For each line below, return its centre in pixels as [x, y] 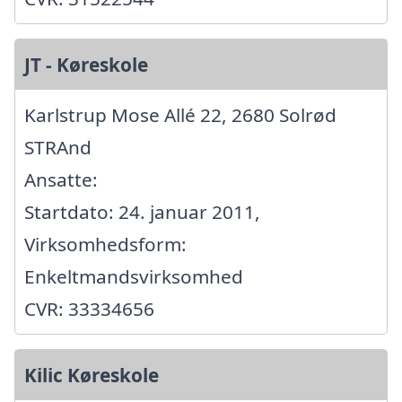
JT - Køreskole [86, 64]
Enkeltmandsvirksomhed [134, 276]
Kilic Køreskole [92, 375]
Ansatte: [61, 179]
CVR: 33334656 [89, 308]
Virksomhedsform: [105, 244]
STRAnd [58, 147]
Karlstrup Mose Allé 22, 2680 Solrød [180, 114]
